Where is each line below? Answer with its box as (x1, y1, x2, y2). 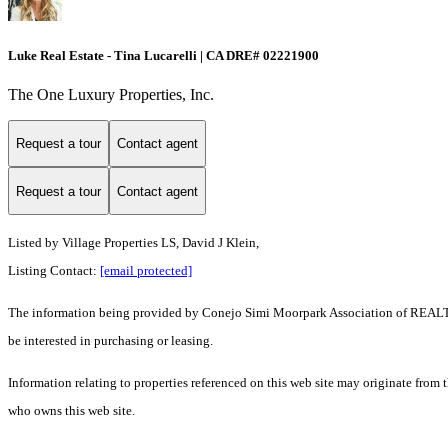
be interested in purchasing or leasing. (8, 333, 213, 349)
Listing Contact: (8, 263, 100, 279)
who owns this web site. (8, 403, 135, 419)
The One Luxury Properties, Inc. (8, 85, 214, 103)
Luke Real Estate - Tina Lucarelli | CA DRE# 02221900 (8, 47, 319, 63)
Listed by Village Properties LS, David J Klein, (8, 235, 259, 251)
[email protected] (100, 263, 192, 279)
